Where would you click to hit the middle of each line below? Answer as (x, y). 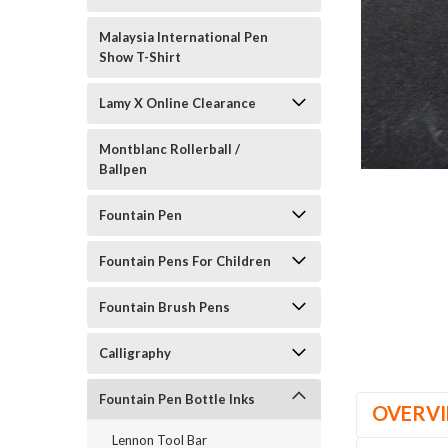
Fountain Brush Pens (164, 307)
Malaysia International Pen (183, 37)
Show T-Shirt (140, 57)
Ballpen (123, 169)
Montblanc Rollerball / (169, 149)
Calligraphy (135, 353)
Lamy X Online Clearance (177, 103)
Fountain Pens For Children (185, 261)
